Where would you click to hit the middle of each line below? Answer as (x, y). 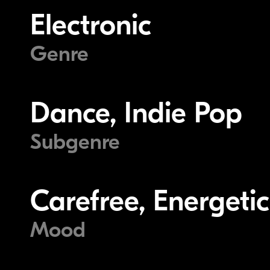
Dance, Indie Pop (136, 113)
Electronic (91, 25)
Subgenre (75, 142)
